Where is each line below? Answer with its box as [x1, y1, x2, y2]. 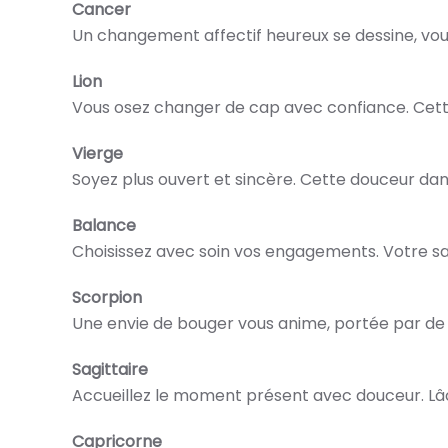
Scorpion [72, 285, 142, 309]
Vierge [72, 141, 123, 165]
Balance [72, 213, 136, 237]
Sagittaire [72, 357, 148, 381]
